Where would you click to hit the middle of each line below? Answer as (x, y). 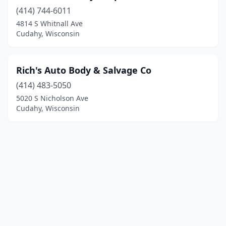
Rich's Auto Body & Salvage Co (84, 70)
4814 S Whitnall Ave (49, 23)
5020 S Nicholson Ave (52, 98)
